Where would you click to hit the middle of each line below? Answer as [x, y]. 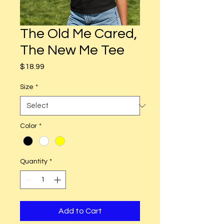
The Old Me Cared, [78, 34]
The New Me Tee [72, 50]
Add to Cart [80, 211]
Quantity [34, 162]
